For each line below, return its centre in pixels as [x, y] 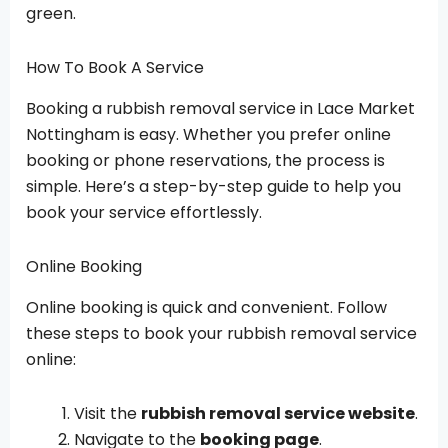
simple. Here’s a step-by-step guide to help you [213, 186]
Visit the [107, 413]
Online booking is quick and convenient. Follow [206, 307]
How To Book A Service [115, 67]
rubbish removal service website [278, 413]
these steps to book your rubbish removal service [221, 333]
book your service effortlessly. [144, 212]
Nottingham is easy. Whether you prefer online [208, 134]
